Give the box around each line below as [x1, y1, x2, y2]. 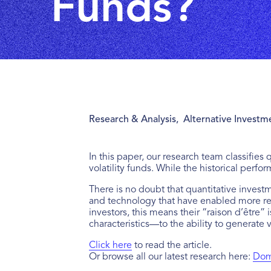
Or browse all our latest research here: [88, 252, 253, 263]
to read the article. [131, 241, 212, 251]
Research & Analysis [88, 115, 176, 125]
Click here [88, 241, 132, 251]
